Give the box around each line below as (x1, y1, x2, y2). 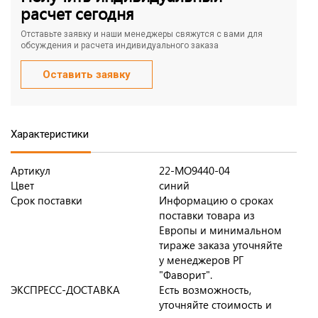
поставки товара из (159, 208, 255, 223)
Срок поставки (11, 193, 82, 208)
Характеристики (11, 128, 89, 141)
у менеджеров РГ (159, 253, 243, 268)
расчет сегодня (21, 2, 134, 25)
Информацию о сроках (159, 193, 273, 208)
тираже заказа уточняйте (159, 238, 283, 253)
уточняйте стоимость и (159, 297, 272, 312)
